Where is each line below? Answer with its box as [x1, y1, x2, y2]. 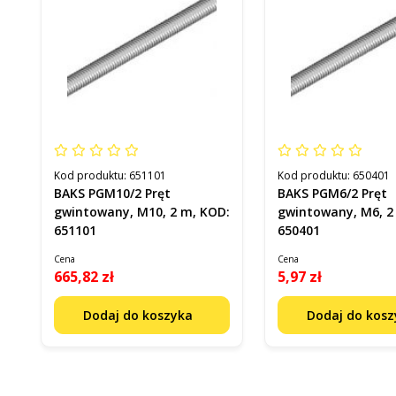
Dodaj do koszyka [83, 306, 197, 324]
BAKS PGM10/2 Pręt [54, 184, 171, 202]
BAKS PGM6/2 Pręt [278, 184, 388, 202]
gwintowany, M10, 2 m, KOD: [54, 202, 230, 220]
